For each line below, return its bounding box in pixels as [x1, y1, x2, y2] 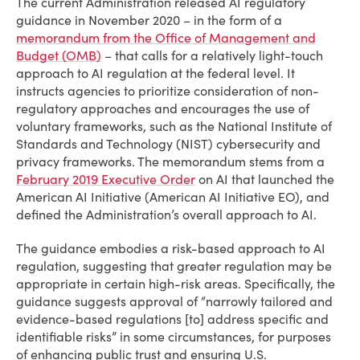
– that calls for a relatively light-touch [101, 47, 323, 63]
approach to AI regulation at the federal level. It [16, 65, 295, 81]
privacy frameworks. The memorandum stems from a [16, 153, 325, 170]
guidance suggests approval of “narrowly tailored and [16, 293, 333, 309]
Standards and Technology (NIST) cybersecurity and [16, 136, 321, 152]
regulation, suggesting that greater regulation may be [16, 258, 332, 274]
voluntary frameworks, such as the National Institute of [16, 118, 332, 134]
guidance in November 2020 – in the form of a [16, 12, 282, 28]
